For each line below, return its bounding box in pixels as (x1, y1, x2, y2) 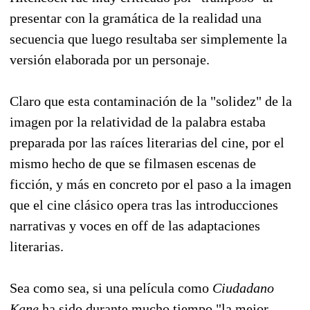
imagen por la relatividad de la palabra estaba (10, 113, 266, 129)
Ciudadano (212, 280, 274, 295)
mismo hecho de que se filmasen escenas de (10, 155, 256, 171)
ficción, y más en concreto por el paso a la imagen (10, 176, 291, 192)
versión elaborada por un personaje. (10, 51, 210, 67)
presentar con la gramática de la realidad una (10, 10, 262, 26)
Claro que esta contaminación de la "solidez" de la (10, 93, 292, 109)
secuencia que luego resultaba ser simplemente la (10, 30, 287, 46)
